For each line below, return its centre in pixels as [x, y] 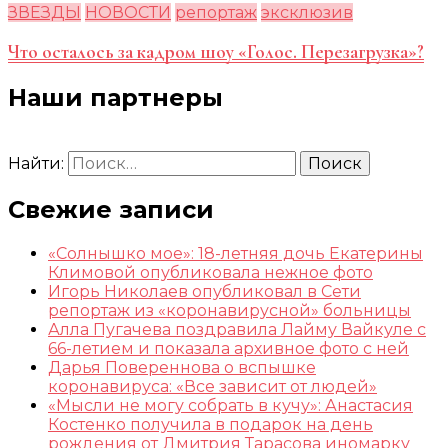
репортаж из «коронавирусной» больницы [229, 311]
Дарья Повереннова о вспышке [182, 368]
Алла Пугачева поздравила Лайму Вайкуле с [237, 330]
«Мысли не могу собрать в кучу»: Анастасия [230, 406]
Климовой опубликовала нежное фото [210, 273]
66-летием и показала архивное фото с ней [228, 349]
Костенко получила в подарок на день [210, 425]
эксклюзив [307, 13]
